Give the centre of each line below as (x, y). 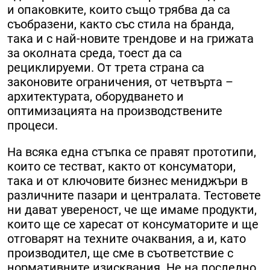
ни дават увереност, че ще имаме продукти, (132, 210)
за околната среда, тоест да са (95, 53)
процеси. (33, 126)
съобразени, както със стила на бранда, (121, 24)
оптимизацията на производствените (115, 111)
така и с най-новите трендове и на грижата (130, 39)
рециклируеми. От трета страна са (106, 68)
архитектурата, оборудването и (96, 97)
